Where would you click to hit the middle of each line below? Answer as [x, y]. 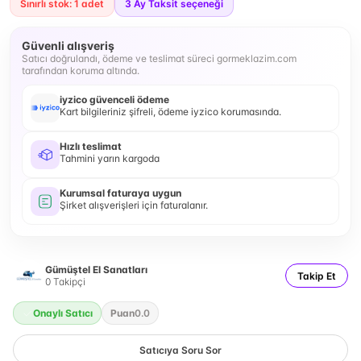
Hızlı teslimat [91, 146]
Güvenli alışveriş [68, 46]
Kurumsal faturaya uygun [120, 193]
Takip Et [317, 276]
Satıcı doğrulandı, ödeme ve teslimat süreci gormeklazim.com [159, 58]
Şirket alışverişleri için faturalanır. [134, 205]
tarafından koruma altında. [81, 71]
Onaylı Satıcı [63, 313]
